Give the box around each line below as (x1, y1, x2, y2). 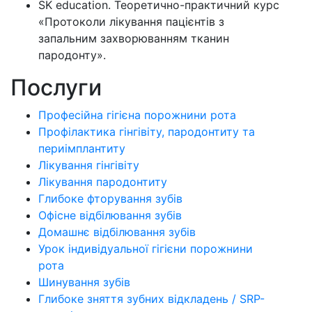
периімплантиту (38, 141, 125, 156)
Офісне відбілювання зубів (38, 208, 182, 223)
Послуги (10, 74, 102, 102)
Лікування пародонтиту (38, 175, 167, 189)
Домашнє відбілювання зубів (38, 225, 196, 240)
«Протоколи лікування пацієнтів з (38, 15, 224, 29)
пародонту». (38, 48, 106, 63)
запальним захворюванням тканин (38, 31, 229, 46)
